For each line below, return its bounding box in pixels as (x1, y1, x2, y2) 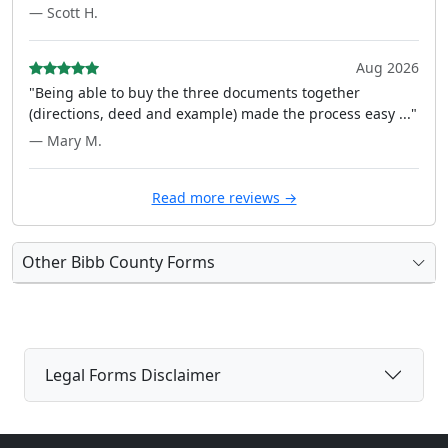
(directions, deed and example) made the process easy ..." (29, 104, 417, 123)
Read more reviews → (151, 188, 297, 207)
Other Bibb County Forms (22, 251, 215, 273)
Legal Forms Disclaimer (45, 363, 221, 386)
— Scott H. (29, 3, 98, 22)
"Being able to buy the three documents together (29, 83, 360, 102)
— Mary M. (29, 131, 102, 150)
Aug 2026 (356, 58, 419, 77)
